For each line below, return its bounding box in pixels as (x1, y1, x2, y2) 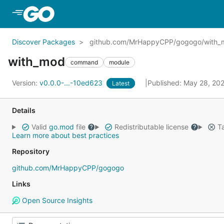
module (109, 58, 129, 66)
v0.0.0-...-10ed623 (39, 78, 104, 87)
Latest (112, 79, 129, 87)
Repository (12, 147, 49, 155)
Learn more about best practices (12, 131, 119, 139)
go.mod (48, 122, 74, 131)
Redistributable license (112, 122, 190, 131)
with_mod (8, 54, 65, 69)
